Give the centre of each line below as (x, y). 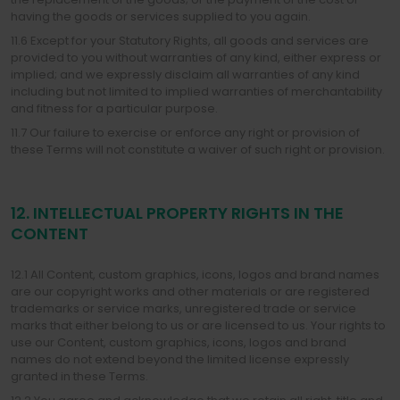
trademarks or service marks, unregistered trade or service (183, 308)
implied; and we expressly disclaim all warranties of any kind (185, 75)
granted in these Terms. (79, 376)
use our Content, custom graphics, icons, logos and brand (179, 342)
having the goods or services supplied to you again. (161, 17)
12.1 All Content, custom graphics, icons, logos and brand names (195, 275)
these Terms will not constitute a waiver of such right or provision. (198, 150)
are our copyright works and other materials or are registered (190, 292)
